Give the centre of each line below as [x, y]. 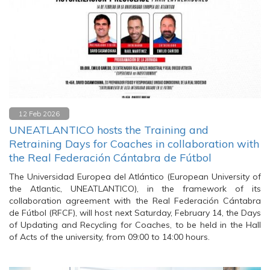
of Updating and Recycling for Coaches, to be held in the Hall [135, 225]
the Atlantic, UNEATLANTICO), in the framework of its [135, 189]
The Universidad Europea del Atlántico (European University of [135, 177]
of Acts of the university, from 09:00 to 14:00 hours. [109, 237]
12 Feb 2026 [39, 114]
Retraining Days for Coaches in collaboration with [134, 144]
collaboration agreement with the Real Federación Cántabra [135, 201]
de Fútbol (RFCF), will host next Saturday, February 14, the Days [135, 213]
